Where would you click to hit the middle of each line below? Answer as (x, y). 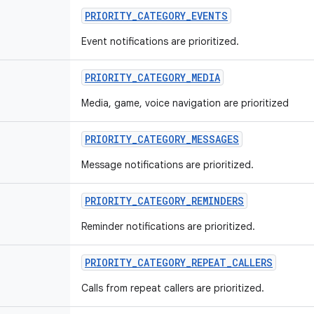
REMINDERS (218, 201)
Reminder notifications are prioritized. (168, 226)
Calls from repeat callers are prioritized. (173, 288)
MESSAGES (215, 139)
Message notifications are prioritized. (168, 165)
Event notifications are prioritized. (160, 41)
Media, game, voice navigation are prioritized (185, 103)
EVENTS (210, 16)
